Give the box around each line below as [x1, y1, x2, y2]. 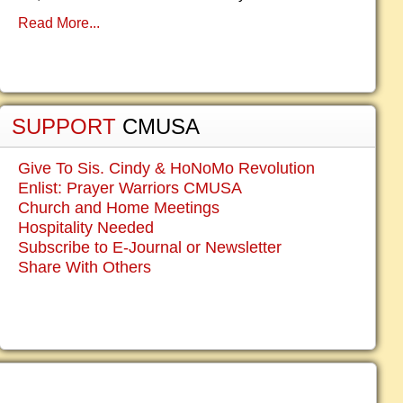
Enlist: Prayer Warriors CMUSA [17, 179, 242, 197]
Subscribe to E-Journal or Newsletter [17, 238, 282, 256]
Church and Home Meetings [17, 199, 219, 217]
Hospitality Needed [17, 219, 154, 237]
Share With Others [17, 258, 151, 276]
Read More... [17, 15, 100, 31]
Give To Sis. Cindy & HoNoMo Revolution [17, 159, 315, 177]
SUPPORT [11, 114, 122, 139]
